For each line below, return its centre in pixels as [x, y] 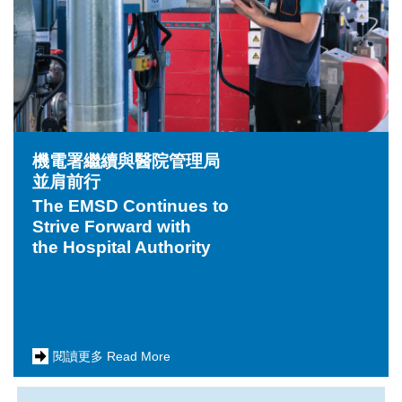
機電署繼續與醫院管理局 [126, 162]
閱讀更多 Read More [111, 357]
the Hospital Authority [121, 248]
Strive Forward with [111, 227]
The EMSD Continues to [130, 206]
